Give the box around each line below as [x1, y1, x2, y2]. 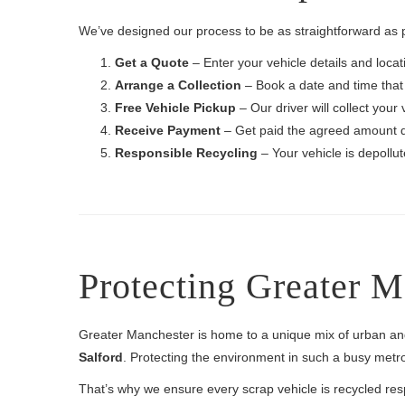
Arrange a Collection [115, 78, 241, 92]
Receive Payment [115, 123, 221, 137]
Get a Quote [115, 55, 189, 70]
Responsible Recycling [115, 146, 258, 160]
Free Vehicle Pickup [115, 100, 236, 115]
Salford [79, 350, 123, 364]
